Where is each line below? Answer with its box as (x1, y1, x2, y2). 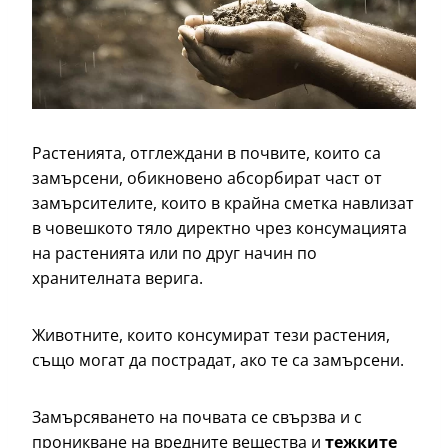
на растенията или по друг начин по (32, 242, 317, 265)
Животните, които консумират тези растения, (32, 324, 390, 347)
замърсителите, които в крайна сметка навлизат (32, 192, 414, 215)
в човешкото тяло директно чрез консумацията (32, 217, 407, 240)
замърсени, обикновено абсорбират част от (32, 167, 382, 190)
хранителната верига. (32, 267, 203, 290)
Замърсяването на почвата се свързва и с (32, 406, 362, 429)
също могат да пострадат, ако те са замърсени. (32, 349, 404, 372)
